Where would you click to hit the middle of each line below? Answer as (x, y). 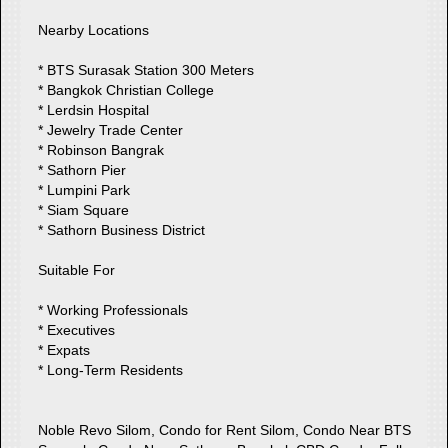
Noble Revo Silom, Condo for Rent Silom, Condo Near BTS (225, 429)
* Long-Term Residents (111, 369)
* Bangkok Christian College (126, 89)
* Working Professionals (113, 309)
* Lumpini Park (84, 189)
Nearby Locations (94, 29)
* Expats (64, 349)
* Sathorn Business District (122, 229)
